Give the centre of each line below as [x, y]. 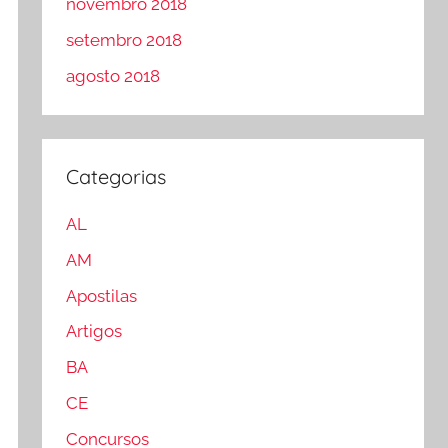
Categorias [116, 176]
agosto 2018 [113, 75]
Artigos [94, 331]
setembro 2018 [124, 39]
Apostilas [102, 295]
